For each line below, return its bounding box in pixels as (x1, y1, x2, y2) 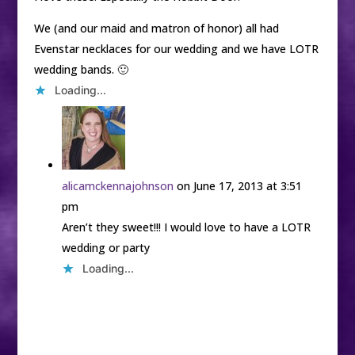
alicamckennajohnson (61, 178, 174, 194)
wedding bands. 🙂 (33, 62, 128, 78)
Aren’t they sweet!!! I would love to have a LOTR (61, 219, 311, 235)
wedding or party (61, 240, 150, 256)
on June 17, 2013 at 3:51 (176, 178, 302, 194)
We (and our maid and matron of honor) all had (33, 21, 279, 36)
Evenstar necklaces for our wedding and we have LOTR (33, 41, 319, 57)
